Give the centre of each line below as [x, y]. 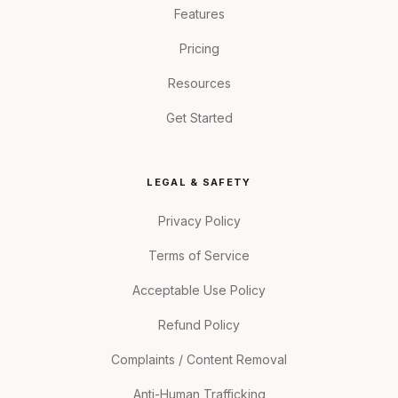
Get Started [199, 118]
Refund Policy [199, 325]
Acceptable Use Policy [199, 291]
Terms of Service [199, 256]
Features [199, 14]
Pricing [199, 49]
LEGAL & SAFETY [199, 183]
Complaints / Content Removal [199, 360]
